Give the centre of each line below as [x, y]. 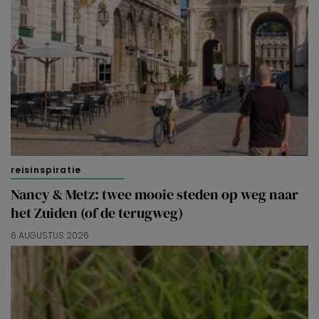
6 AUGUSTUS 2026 [50, 235]
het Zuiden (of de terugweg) [97, 213]
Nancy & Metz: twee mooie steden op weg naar [155, 194]
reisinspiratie [46, 169]
